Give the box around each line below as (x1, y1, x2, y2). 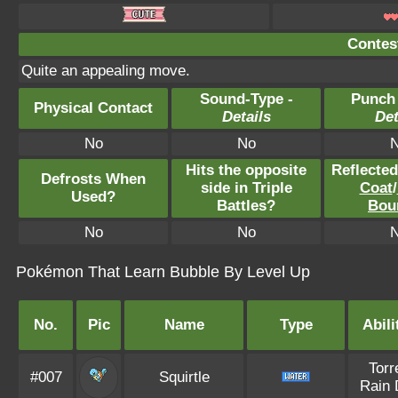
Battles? (217, 197, 275, 214)
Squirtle (158, 369, 210, 386)
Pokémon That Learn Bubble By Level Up (16, 263, 310, 281)
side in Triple (200, 179, 292, 196)
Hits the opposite (186, 162, 306, 179)
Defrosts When (41, 171, 146, 187)
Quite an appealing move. (21, 62, 190, 79)
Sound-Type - (199, 91, 293, 107)
